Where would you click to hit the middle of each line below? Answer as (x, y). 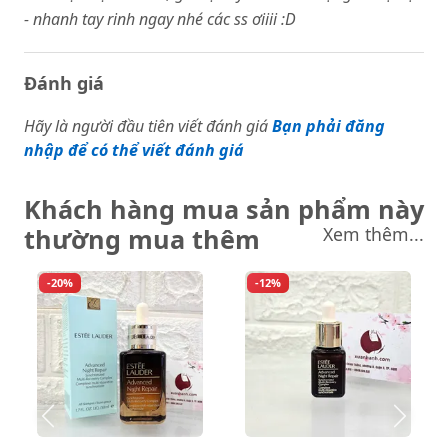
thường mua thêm (142, 239)
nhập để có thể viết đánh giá (134, 150)
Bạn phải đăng (328, 126)
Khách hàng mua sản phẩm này (224, 209)
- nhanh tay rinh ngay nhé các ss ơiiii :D (160, 19)
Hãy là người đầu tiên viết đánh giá (146, 126)
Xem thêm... (373, 234)
